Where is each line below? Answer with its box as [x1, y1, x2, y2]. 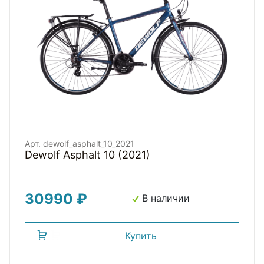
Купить [125, 230, 157, 242]
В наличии [139, 192, 190, 204]
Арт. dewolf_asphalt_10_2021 [25, 138, 134, 149]
